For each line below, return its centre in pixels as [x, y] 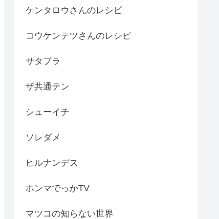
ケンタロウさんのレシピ [74, 10]
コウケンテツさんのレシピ [78, 35]
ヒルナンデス [52, 163]
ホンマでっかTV [57, 188]
